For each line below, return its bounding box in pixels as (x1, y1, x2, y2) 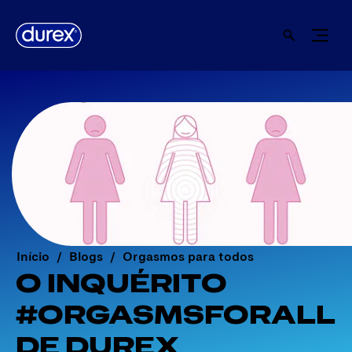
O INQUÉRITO (16, 266, 227, 297)
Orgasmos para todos (123, 247, 254, 263)
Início (16, 247, 49, 263)
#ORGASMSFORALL (16, 298, 335, 328)
